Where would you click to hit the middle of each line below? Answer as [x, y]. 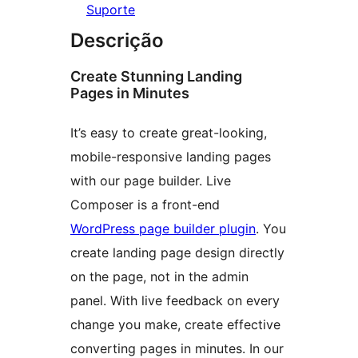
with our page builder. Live [151, 181]
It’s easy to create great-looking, [169, 133]
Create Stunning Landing [156, 77]
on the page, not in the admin [159, 277]
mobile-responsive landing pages [171, 157]
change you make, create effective [175, 325]
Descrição [117, 41]
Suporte [111, 10]
